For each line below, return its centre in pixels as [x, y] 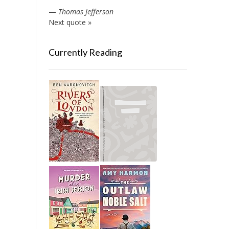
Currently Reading [85, 52]
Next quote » [70, 22]
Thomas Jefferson [86, 12]
